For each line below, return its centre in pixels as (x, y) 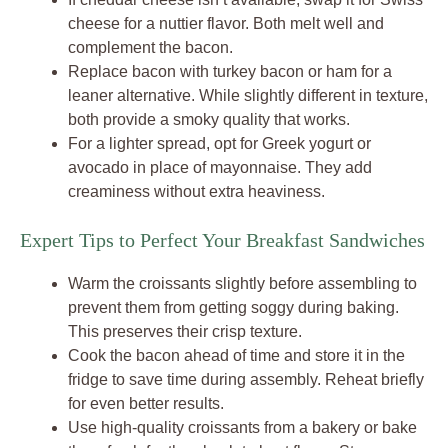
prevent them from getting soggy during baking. (233, 307)
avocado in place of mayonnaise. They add (220, 167)
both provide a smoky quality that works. (209, 119)
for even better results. (146, 403)
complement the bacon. (150, 47)
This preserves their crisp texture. (185, 331)
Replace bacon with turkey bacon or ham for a (230, 71)
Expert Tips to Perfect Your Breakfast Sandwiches (222, 240)
